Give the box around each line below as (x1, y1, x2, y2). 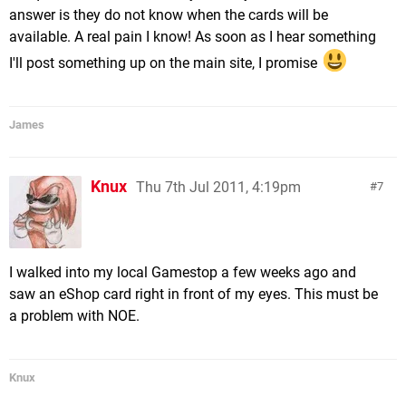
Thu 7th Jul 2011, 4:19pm (136, 178, 301, 196)
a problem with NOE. (9, 306, 140, 324)
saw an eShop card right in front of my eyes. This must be (9, 285, 378, 303)
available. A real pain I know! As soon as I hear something (9, 28, 376, 45)
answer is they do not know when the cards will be (9, 6, 328, 24)
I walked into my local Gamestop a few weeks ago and (9, 263, 356, 281)
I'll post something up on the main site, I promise (9, 53, 321, 72)
